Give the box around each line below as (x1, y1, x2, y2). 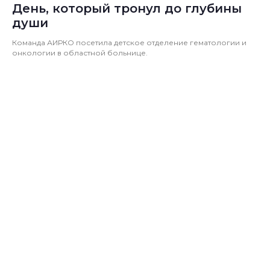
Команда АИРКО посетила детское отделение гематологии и (12, 38, 246, 48)
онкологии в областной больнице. (12, 48, 148, 58)
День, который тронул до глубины (12, 1, 242, 16)
